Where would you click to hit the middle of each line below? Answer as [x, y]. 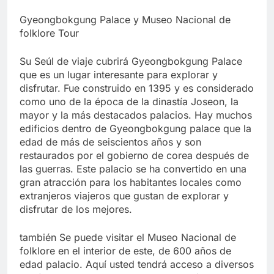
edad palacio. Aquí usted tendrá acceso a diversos [137, 265]
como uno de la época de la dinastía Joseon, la [129, 102]
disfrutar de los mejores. [76, 209]
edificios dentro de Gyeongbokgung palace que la [135, 129]
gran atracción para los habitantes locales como [131, 183]
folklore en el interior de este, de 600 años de [125, 251]
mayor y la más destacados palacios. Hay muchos [136, 115]
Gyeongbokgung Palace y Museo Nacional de [125, 20]
